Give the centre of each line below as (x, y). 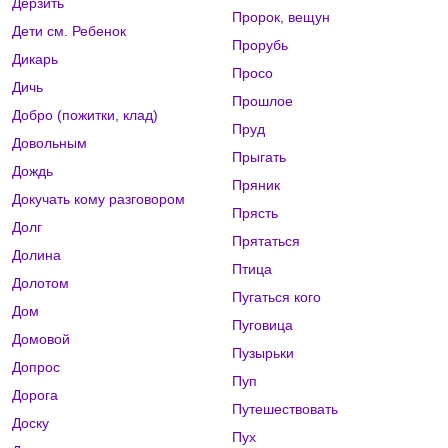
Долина (36, 255)
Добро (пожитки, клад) (85, 115)
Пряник (255, 185)
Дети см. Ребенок (69, 31)
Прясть (254, 213)
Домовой (41, 339)
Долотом (40, 283)
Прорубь (259, 45)
